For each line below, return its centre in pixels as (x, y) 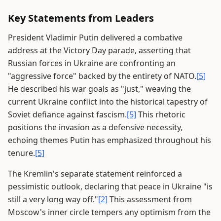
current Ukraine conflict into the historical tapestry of (108, 102)
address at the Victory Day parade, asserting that (99, 51)
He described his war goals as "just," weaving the (99, 89)
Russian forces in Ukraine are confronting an (92, 63)
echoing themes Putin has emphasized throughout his (110, 140)
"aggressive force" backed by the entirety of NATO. (102, 76)
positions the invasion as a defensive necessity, (95, 128)
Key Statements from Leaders (81, 18)
